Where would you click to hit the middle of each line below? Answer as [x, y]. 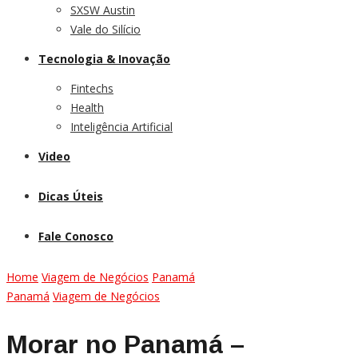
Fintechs [92, 88]
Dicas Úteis [71, 196]
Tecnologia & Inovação [104, 59]
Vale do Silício [105, 29]
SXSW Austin [103, 10]
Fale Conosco [76, 236]
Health [87, 107]
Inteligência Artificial [121, 127]
